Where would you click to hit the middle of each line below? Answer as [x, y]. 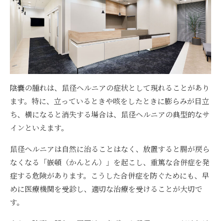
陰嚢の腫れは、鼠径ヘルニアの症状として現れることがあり [110, 88]
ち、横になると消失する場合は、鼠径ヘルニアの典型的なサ [110, 114]
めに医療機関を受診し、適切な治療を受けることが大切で [106, 189]
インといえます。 [39, 128]
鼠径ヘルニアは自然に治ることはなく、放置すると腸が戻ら [110, 149]
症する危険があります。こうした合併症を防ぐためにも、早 [110, 176]
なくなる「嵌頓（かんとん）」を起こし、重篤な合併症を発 [110, 162]
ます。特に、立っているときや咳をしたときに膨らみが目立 [110, 101]
